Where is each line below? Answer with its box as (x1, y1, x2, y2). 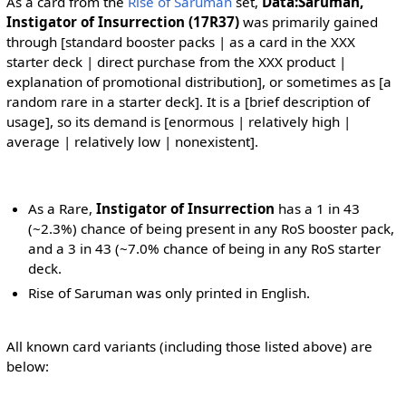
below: (5, 357, 49, 376)
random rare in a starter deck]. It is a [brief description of (5, 92, 370, 111)
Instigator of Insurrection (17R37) (5, 12, 239, 31)
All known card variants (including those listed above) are (5, 337, 372, 356)
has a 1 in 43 (275, 199, 361, 218)
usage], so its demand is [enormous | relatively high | (5, 111, 351, 130)
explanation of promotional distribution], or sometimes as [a (5, 72, 391, 91)
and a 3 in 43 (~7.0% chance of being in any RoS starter (28, 239, 382, 258)
